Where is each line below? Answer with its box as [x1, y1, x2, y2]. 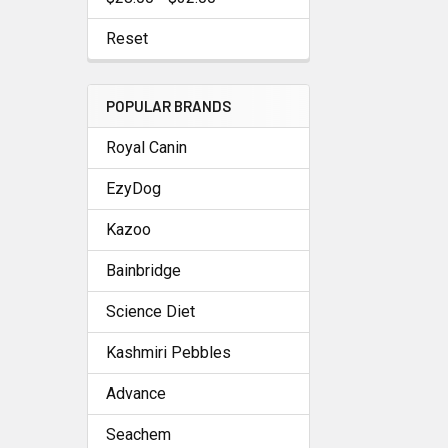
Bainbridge [106, 260, 181, 280]
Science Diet [106, 301, 195, 321]
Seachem [106, 424, 171, 444]
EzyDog [106, 178, 161, 198]
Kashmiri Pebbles [106, 342, 231, 362]
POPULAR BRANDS [106, 96, 231, 115]
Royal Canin [106, 137, 187, 157]
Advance [106, 383, 166, 403]
